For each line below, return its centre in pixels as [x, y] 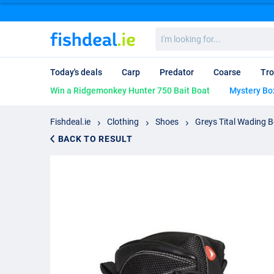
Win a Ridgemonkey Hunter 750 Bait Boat [130, 91]
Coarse [227, 72]
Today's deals [76, 72]
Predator [177, 72]
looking [176, 44]
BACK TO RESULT [95, 139]
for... [170, 55]
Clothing [123, 121]
